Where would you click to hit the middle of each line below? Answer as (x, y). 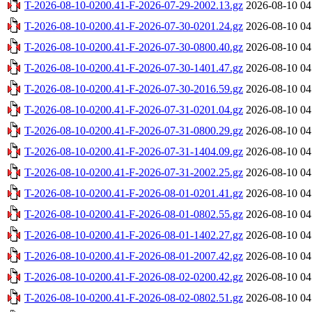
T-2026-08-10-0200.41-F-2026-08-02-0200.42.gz (134, 276)
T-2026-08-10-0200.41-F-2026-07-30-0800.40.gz (134, 47)
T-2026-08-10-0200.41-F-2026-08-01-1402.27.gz (134, 235)
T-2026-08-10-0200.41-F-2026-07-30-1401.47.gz (134, 68)
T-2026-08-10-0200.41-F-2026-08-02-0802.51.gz (134, 297)
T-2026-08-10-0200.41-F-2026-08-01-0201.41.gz (134, 193)
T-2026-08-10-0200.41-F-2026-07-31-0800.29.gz (134, 130)
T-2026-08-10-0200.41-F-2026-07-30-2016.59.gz (134, 88)
